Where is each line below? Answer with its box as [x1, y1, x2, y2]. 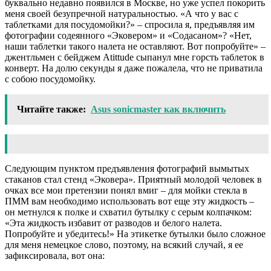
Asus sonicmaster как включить [91, 104, 226, 115]
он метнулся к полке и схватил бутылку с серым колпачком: [5, 207, 252, 218]
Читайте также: [17, 104, 86, 115]
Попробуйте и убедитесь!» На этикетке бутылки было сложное [5, 229, 266, 240]
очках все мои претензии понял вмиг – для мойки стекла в [5, 185, 247, 196]
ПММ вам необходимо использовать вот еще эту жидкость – [5, 196, 254, 207]
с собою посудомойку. [5, 74, 96, 85]
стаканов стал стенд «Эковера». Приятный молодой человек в [5, 174, 262, 185]
